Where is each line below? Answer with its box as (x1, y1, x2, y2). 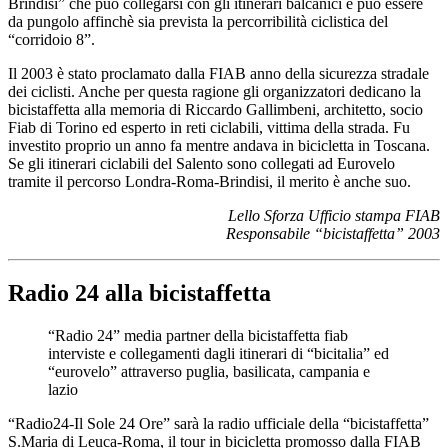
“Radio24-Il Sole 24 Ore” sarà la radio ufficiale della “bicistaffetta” (8, 415, 429, 433)
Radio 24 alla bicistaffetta (8, 280, 271, 307)
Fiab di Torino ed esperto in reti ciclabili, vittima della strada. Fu (8, 118, 410, 136)
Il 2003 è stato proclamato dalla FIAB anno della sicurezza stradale (8, 64, 429, 82)
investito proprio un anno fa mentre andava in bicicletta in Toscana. (8, 136, 430, 154)
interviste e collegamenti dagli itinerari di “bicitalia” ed (48, 345, 389, 363)
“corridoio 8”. (8, 30, 95, 48)
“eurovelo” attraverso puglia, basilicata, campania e (48, 363, 370, 381)
